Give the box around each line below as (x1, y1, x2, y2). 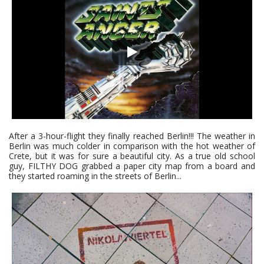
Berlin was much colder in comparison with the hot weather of (9, 140, 255, 152)
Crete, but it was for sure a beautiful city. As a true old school (9, 150, 255, 162)
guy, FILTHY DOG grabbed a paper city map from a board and (9, 160, 255, 172)
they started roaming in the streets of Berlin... (9, 170, 181, 182)
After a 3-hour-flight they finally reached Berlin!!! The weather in (9, 130, 255, 142)
